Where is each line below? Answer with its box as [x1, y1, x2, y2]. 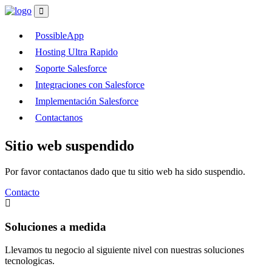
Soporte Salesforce [35, 63, 107, 73]
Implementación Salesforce [35, 96, 138, 106]
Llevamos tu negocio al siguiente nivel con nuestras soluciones [5, 245, 244, 256]
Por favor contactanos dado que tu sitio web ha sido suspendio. [5, 166, 245, 177]
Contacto [5, 186, 39, 197]
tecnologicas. [5, 256, 55, 267]
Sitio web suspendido [5, 137, 134, 154]
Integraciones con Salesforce [35, 80, 144, 90]
